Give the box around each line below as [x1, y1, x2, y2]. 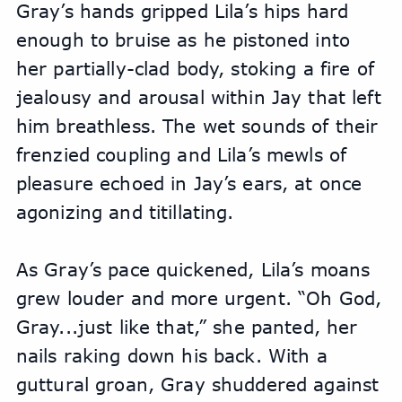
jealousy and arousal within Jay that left [15, 86, 381, 108]
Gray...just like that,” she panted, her [15, 316, 358, 337]
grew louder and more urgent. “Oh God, [15, 287, 382, 309]
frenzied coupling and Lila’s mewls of [15, 144, 347, 165]
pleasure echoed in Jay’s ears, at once [15, 172, 363, 194]
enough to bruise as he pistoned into [15, 29, 350, 50]
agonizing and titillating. [15, 201, 234, 223]
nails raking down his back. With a [15, 345, 328, 366]
